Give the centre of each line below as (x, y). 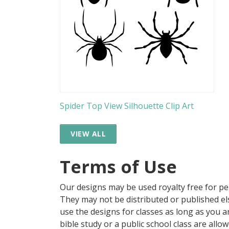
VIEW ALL (88, 133)
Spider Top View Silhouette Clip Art (127, 106)
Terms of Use (118, 166)
